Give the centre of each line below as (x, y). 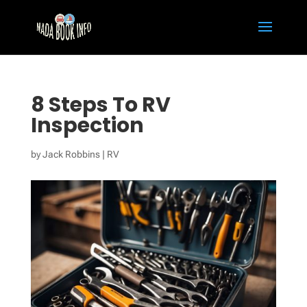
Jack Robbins (71, 154)
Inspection (87, 125)
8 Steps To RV (100, 105)
